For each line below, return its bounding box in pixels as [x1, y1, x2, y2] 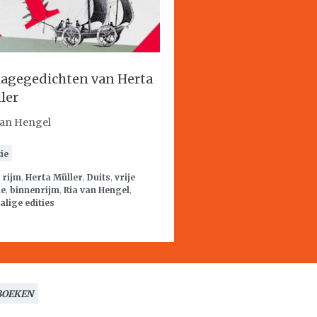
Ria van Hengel [64, 185, 129, 195]
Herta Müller [25, 172, 83, 183]
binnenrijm [10, 185, 59, 195]
